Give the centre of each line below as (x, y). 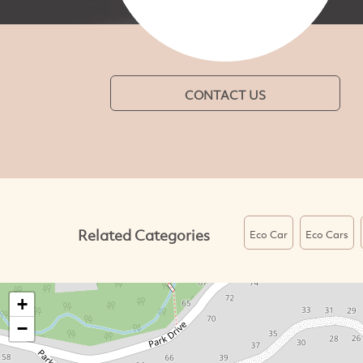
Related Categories (143, 235)
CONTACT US (225, 95)
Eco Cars (327, 235)
